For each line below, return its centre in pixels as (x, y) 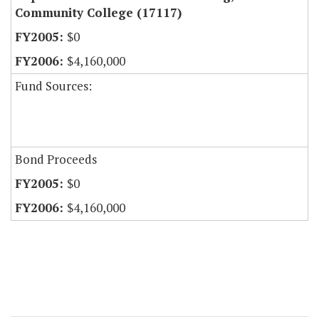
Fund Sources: (53, 86)
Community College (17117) (98, 13)
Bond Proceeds (56, 159)
